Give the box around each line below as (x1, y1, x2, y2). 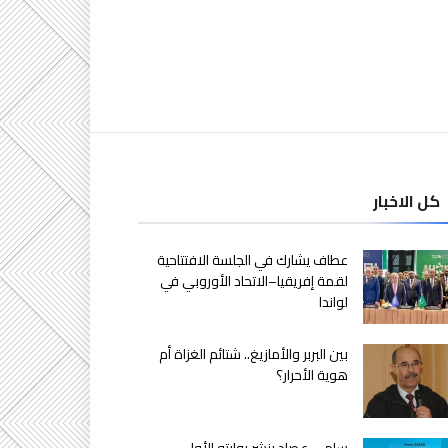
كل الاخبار (373, 186, 441, 216)
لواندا (319, 289, 349, 315)
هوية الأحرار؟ (276, 362, 349, 388)
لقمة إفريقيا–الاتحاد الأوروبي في (160, 268, 349, 294)
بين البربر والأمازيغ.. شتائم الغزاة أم (159, 341, 349, 367)
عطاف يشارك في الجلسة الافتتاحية (157, 247, 349, 273)
